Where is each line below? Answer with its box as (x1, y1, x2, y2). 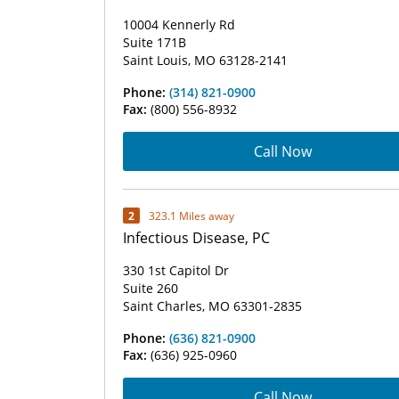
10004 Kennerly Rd (123, 16, 235, 33)
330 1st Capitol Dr (123, 262, 229, 279)
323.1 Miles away (149, 208, 234, 224)
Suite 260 (123, 280, 178, 297)
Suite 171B (123, 34, 186, 51)
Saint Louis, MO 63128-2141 (123, 52, 288, 69)
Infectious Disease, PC (123, 228, 270, 248)
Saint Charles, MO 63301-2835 (123, 297, 302, 314)
